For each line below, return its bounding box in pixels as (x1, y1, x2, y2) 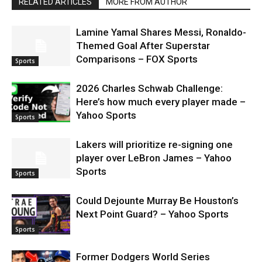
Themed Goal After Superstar (76, 40, 210, 52)
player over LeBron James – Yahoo (76, 152, 232, 164)
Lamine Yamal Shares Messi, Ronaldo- (76, 26, 246, 39)
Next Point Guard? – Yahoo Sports (76, 208, 229, 220)
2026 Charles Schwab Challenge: (76, 82, 223, 95)
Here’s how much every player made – (76, 96, 246, 108)
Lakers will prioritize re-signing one (76, 139, 233, 151)
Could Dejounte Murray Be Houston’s (76, 195, 239, 207)
